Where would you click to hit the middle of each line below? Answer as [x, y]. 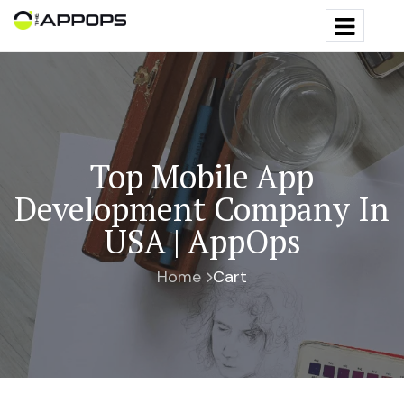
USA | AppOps [202, 242]
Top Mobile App [202, 177]
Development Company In [202, 209]
